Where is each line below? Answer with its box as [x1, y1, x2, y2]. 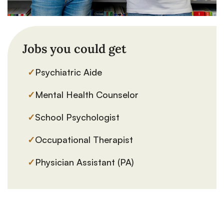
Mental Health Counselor [35, 89, 138, 100]
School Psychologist [35, 111, 119, 123]
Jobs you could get [22, 41, 126, 57]
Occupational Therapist [35, 134, 133, 145]
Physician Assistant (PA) [35, 156, 134, 168]
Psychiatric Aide [35, 66, 102, 78]
